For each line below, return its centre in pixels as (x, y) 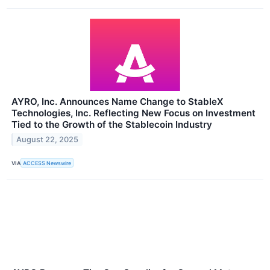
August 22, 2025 (48, 140)
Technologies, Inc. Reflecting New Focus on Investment (133, 113)
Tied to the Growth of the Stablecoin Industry (112, 125)
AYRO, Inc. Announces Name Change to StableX (117, 102)
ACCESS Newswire (47, 163)
